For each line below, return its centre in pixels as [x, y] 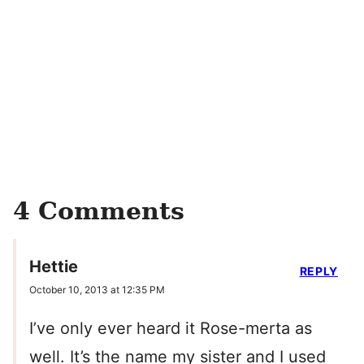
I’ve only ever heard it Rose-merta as [171, 329]
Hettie [54, 267]
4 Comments [99, 211]
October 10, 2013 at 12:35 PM [97, 290]
